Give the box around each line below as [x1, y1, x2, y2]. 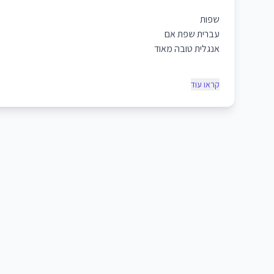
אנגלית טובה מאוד [154, 42, 220, 55]
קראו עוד [191, 79, 220, 90]
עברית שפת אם [165, 28, 220, 40]
